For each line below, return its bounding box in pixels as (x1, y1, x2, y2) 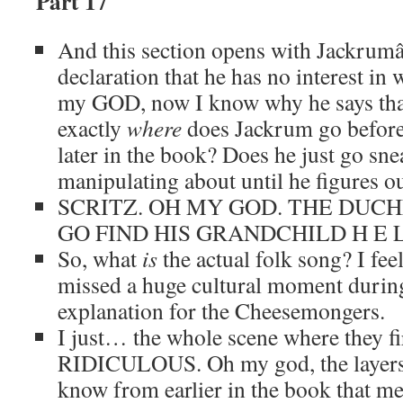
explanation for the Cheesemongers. (58, 295, 385, 326)
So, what (58, 243, 142, 273)
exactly (58, 112, 127, 143)
